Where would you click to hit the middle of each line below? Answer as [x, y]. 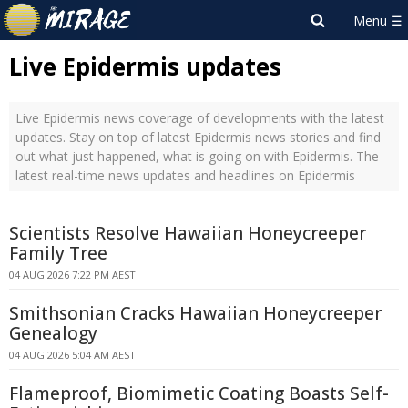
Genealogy [53, 333]
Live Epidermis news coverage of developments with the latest [200, 118]
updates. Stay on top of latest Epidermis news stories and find [198, 137]
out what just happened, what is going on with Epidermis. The [197, 156]
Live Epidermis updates [145, 66]
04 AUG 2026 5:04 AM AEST [72, 355]
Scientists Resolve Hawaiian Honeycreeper [188, 233]
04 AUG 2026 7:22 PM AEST [72, 275]
